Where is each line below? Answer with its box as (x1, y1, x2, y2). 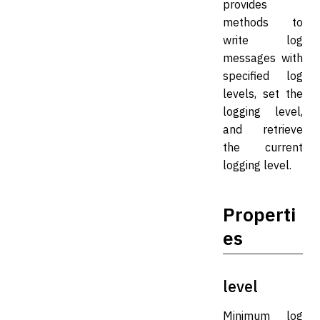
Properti (223, 202, 296, 226)
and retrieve (223, 122, 303, 136)
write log (223, 33, 303, 47)
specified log (223, 69, 303, 83)
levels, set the (223, 86, 303, 101)
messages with (223, 51, 303, 65)
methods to (223, 15, 303, 29)
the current (223, 140, 303, 154)
